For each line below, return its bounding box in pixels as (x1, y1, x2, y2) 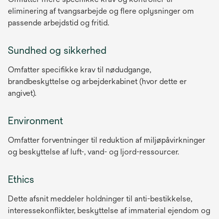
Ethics (8, 173, 34, 185)
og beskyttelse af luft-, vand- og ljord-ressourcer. (8, 147, 179, 156)
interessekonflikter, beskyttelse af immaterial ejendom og (8, 205, 210, 215)
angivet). (8, 88, 36, 98)
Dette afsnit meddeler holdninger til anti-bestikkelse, (8, 194, 192, 203)
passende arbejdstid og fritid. (8, 18, 109, 27)
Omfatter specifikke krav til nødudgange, (8, 65, 151, 74)
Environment (8, 114, 63, 126)
